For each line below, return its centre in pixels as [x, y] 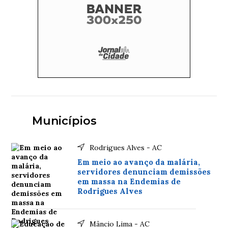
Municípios [64, 121]
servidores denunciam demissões [144, 172]
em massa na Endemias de [129, 181]
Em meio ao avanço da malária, [139, 162]
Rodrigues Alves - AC [126, 148]
